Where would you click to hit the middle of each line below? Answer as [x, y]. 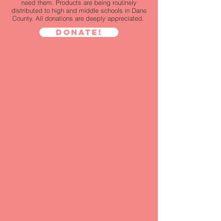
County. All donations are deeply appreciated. [79, 18]
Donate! [79, 32]
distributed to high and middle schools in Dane [79, 10]
